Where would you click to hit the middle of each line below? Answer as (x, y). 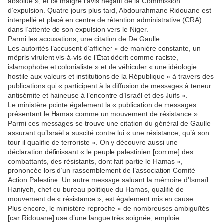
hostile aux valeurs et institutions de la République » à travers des (111, 77)
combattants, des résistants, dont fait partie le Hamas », (95, 161)
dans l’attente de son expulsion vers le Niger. (78, 29)
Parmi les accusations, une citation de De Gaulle (84, 39)
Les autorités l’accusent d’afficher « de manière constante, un (104, 48)
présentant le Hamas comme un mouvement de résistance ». (104, 114)
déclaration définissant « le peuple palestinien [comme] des (101, 152)
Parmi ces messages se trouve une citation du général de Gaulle (109, 124)
